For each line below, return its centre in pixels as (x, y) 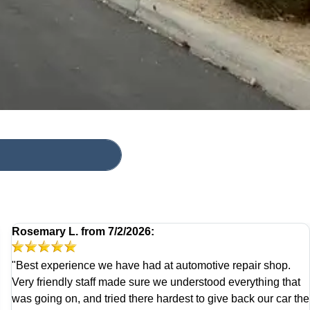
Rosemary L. (45, 231)
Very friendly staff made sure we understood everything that (156, 282)
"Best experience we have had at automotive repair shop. (151, 265)
